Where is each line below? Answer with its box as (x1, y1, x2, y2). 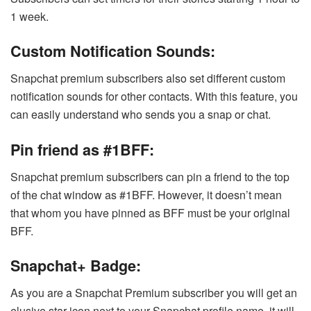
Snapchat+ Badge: (10, 255, 141, 277)
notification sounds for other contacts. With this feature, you (10, 88, 298, 105)
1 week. (10, 8, 49, 24)
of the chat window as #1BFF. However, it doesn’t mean (10, 186, 282, 203)
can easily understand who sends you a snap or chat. (10, 106, 271, 123)
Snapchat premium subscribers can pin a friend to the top (10, 168, 289, 185)
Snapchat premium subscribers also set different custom (10, 70, 285, 87)
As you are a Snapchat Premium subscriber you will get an (10, 284, 297, 301)
